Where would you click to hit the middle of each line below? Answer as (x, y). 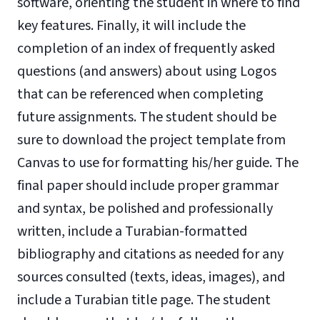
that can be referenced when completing (140, 94)
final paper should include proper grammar (148, 186)
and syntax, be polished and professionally (145, 209)
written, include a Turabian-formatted (132, 231)
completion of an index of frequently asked (146, 49)
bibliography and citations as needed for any (150, 254)
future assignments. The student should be (147, 117)
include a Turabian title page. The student (144, 300)
